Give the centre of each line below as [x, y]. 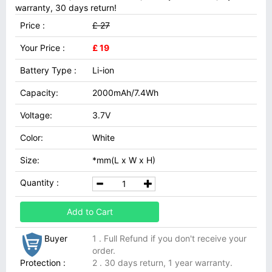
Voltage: [36, 115]
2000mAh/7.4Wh [125, 93]
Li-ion [103, 70]
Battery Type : [48, 70]
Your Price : [42, 48]
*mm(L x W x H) [124, 160]
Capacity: [39, 93]
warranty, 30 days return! [66, 8]
